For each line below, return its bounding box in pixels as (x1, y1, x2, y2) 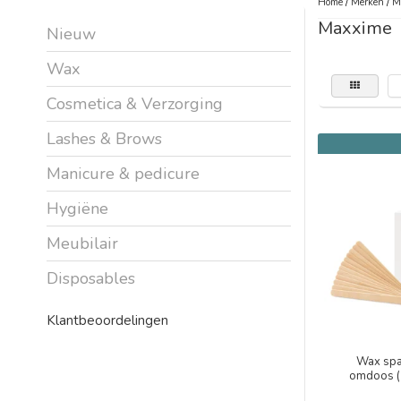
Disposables (47, 267, 135, 289)
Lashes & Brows (47, 127, 162, 149)
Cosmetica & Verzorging (47, 92, 223, 115)
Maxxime (317, 15, 392, 40)
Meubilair (47, 232, 118, 254)
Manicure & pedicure (47, 162, 200, 184)
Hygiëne (47, 197, 108, 219)
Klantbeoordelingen (47, 311, 168, 329)
